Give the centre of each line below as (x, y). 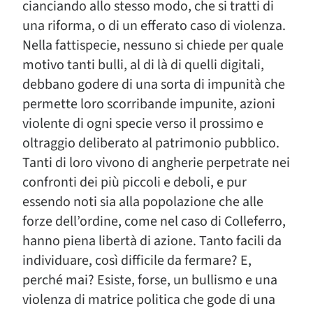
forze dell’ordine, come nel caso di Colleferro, (154, 221)
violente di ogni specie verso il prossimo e (143, 124)
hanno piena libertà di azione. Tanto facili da (152, 241)
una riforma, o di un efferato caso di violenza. (154, 26)
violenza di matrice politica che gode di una (149, 300)
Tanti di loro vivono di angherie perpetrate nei (156, 163)
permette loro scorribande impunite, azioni (149, 104)
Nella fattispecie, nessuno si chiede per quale (153, 45)
